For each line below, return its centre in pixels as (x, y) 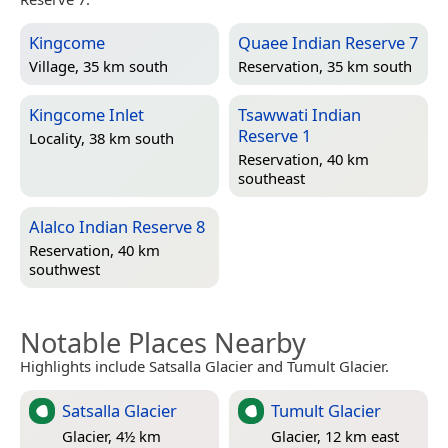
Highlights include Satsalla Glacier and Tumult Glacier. (204, 365)
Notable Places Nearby (163, 342)
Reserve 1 (274, 135)
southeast (271, 177)
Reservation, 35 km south (325, 65)
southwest (64, 268)
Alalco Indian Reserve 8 (117, 226)
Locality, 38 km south (101, 137)
